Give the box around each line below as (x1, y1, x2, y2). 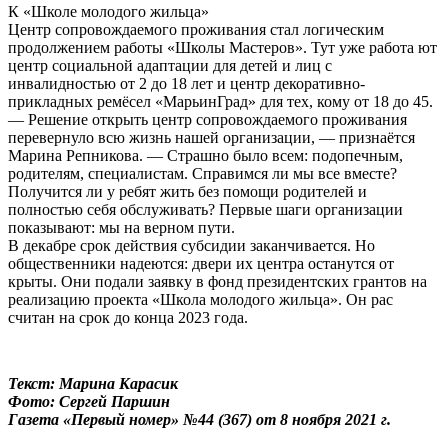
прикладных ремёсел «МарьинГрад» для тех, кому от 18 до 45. (8, 92, 433, 110)
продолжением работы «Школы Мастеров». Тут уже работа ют (8, 38, 437, 56)
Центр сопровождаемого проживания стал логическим (8, 20, 384, 38)
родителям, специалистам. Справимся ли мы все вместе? (8, 164, 397, 182)
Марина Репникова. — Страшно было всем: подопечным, (8, 146, 403, 164)
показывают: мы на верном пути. (8, 218, 235, 236)
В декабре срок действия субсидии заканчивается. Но (8, 236, 375, 254)
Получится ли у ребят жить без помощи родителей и (8, 182, 367, 200)
